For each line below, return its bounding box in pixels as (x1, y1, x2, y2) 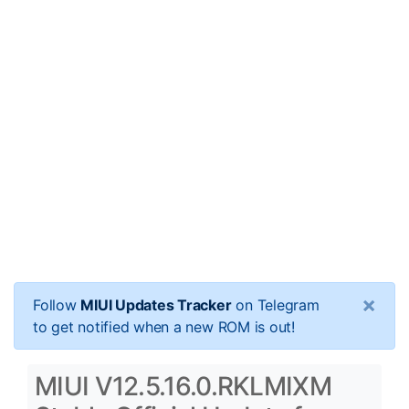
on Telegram (231, 296, 320, 314)
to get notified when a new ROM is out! (33, 318, 295, 336)
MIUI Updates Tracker (80, 296, 232, 314)
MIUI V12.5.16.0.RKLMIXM (35, 371, 331, 402)
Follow (33, 296, 81, 314)
